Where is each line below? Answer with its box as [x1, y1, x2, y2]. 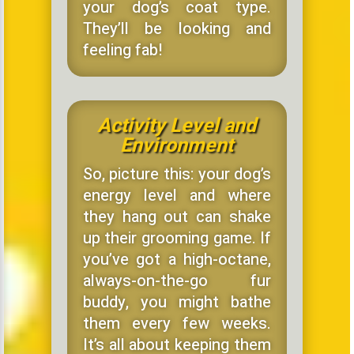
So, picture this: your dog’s [82, 162, 272, 186]
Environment [120, 130, 234, 160]
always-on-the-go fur [82, 269, 272, 292]
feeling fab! [82, 38, 162, 62]
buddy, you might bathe [82, 290, 272, 314]
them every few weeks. [82, 311, 272, 335]
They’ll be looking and [82, 17, 272, 40]
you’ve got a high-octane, [82, 247, 272, 271]
